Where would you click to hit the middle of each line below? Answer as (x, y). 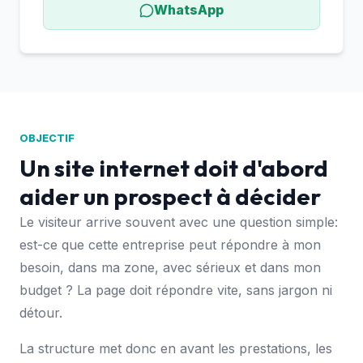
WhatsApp (189, 10)
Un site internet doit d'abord (174, 168)
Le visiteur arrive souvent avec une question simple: (179, 222)
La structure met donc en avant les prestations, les (176, 349)
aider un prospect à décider (170, 196)
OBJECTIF (47, 138)
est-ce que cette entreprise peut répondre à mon (170, 245)
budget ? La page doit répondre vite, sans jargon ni (176, 290)
